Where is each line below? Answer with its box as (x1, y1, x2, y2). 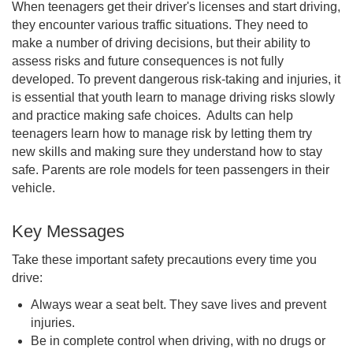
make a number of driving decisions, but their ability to (12, 36, 310, 50)
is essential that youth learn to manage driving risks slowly (12, 91, 335, 104)
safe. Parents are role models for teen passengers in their (12, 163, 329, 176)
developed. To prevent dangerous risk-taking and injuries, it (12, 72, 340, 86)
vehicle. (12, 181, 55, 195)
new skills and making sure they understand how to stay (12, 145, 322, 158)
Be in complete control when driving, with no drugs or (31, 334, 325, 347)
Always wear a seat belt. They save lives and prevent (31, 298, 326, 311)
